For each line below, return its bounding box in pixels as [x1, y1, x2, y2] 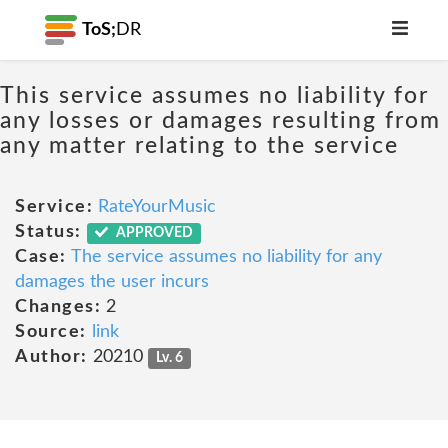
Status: [15, 223, 82, 241]
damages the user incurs [15, 273, 209, 291]
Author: [15, 348, 88, 366]
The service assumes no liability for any [70, 248, 382, 266]
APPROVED [113, 226, 194, 240]
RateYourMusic [98, 198, 216, 216]
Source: [15, 323, 87, 341]
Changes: [15, 298, 101, 316]
